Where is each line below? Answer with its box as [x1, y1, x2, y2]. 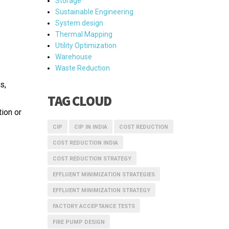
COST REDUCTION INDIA [53, 140, 118, 146]
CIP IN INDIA [74, 124, 107, 130]
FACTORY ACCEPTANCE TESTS [53, 203, 135, 210]
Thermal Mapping [55, 30, 112, 38]
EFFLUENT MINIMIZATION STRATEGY [53, 187, 150, 194]
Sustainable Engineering [55, 8, 133, 16]
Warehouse [55, 53, 92, 61]
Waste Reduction [55, 64, 110, 72]
